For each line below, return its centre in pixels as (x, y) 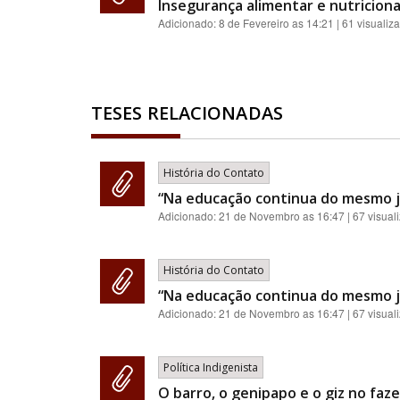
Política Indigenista (211, 367)
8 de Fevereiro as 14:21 (276, 23)
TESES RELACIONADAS (187, 113)
